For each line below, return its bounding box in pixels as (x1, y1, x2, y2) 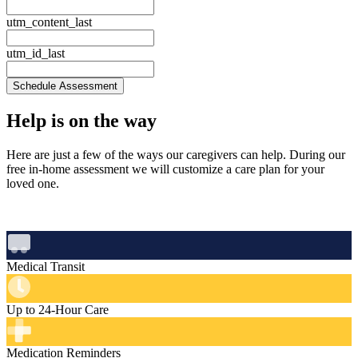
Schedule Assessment (13, 80, 117, 93)
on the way (64, 110, 157, 132)
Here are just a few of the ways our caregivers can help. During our (6, 148, 345, 162)
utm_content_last (6, 15, 92, 30)
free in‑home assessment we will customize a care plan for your (6, 162, 324, 177)
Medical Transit (6, 260, 85, 274)
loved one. (6, 177, 59, 191)
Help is (6, 110, 64, 132)
